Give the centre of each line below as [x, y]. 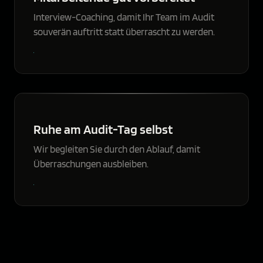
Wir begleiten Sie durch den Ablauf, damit [117, 149]
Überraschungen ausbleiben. [91, 163]
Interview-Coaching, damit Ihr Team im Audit [124, 17]
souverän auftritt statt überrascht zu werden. [124, 31]
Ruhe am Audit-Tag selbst [103, 129]
